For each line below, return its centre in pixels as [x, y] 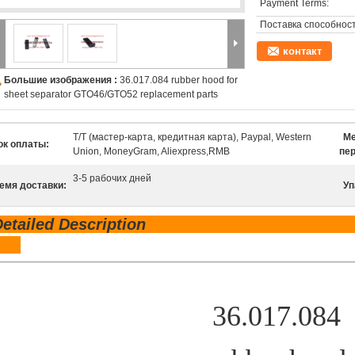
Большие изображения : [62, 80]
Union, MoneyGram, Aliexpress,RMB [151, 151]
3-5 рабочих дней [112, 178]
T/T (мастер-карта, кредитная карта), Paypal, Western [192, 137]
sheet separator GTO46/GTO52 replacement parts [111, 94]
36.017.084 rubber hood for [179, 80]
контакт [302, 51]
